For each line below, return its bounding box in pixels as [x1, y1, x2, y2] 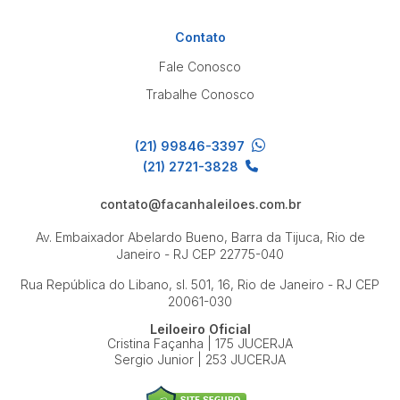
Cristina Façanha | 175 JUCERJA [107, 336, 293, 351]
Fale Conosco [159, 59, 241, 74]
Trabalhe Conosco [146, 87, 254, 102]
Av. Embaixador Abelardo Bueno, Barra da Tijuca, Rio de [35, 229, 365, 245]
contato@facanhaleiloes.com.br [99, 196, 301, 212]
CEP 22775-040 [188, 246, 284, 262]
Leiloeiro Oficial [149, 321, 251, 337]
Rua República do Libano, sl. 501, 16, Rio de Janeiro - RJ [21, 277, 352, 292]
